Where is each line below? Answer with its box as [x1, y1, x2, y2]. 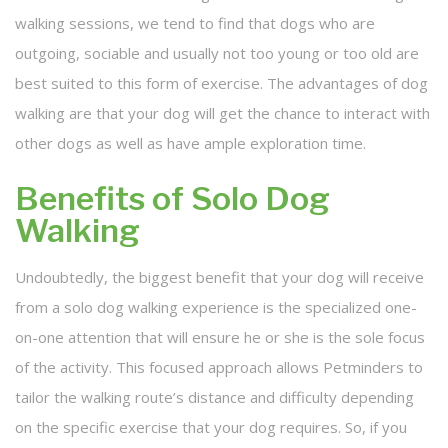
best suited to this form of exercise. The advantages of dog [15, 73, 428, 94]
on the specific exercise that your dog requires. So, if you [15, 417, 407, 438]
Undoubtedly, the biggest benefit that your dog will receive [15, 267, 424, 288]
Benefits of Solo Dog [15, 179, 330, 219]
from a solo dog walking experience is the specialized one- [15, 297, 417, 318]
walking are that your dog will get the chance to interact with [15, 103, 430, 124]
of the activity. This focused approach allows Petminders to [15, 357, 423, 378]
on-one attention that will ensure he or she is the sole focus [15, 327, 425, 348]
